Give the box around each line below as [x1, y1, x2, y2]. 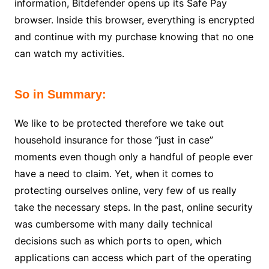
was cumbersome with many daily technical [14, 218, 213, 231]
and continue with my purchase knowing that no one [14, 31, 253, 43]
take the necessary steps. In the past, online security [14, 201, 253, 214]
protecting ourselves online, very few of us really [14, 184, 237, 197]
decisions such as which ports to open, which [14, 235, 222, 247]
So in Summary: [14, 88, 106, 101]
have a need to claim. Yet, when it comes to [14, 168, 214, 180]
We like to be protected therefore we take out [14, 117, 224, 130]
